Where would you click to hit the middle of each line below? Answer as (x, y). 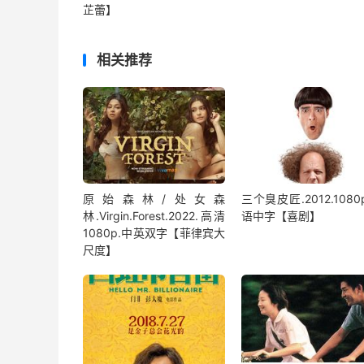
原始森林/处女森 (154, 199)
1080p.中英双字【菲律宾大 (154, 233)
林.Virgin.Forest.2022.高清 (154, 216)
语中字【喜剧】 (281, 216)
